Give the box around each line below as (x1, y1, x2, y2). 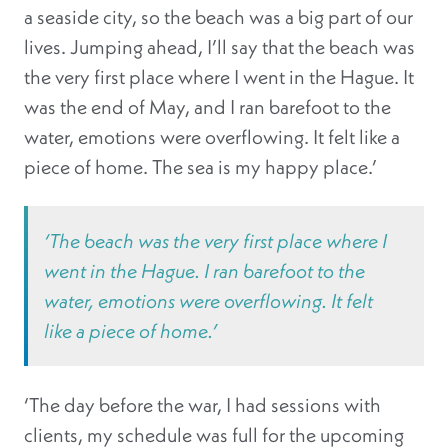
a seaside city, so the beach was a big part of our (24, 4, 413, 30)
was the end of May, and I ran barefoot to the (24, 94, 391, 120)
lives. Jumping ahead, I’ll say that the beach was (24, 34, 415, 60)
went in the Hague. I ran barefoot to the (44, 258, 365, 284)
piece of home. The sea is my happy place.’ (24, 154, 377, 180)
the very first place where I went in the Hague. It (24, 64, 414, 90)
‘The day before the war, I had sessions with (24, 392, 381, 418)
